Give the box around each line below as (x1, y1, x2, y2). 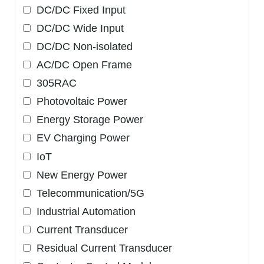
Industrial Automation (30, 205, 136, 217)
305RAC (30, 77, 77, 90)
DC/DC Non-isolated (30, 41, 133, 53)
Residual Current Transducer (30, 242, 172, 254)
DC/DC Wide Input (30, 22, 124, 34)
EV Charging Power (30, 132, 130, 144)
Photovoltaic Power (30, 95, 127, 108)
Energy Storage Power (30, 114, 143, 126)
